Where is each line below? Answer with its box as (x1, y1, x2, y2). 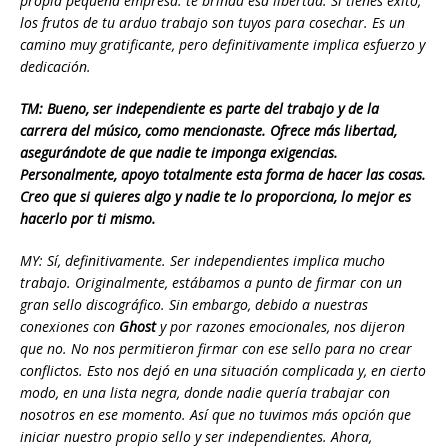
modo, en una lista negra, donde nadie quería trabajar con (20, 383, 390, 403)
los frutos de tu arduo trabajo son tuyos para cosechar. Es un (20, 13, 405, 33)
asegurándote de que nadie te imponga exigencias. (20, 143, 338, 163)
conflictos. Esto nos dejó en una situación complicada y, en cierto (20, 361, 426, 381)
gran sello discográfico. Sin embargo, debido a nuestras (20, 295, 368, 315)
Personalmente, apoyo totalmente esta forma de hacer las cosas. (20, 165, 426, 185)
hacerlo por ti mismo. (20, 209, 156, 229)
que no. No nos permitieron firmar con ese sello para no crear (20, 339, 412, 359)
